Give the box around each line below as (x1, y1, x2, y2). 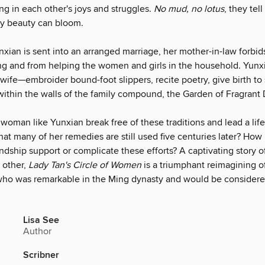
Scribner (23, 249, 59, 262)
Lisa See (23, 214, 59, 227)
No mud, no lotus (154, 3, 224, 15)
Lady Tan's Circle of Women (28, 159, 144, 172)
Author (23, 225, 51, 238)
